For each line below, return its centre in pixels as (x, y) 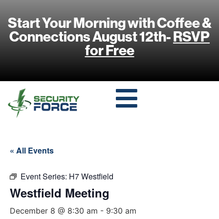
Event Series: (45, 176)
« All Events (32, 150)
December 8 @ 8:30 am (54, 210)
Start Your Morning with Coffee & (109, 23)
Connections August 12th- (91, 37)
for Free (109, 50)
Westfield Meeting (60, 192)
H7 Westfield (91, 176)
